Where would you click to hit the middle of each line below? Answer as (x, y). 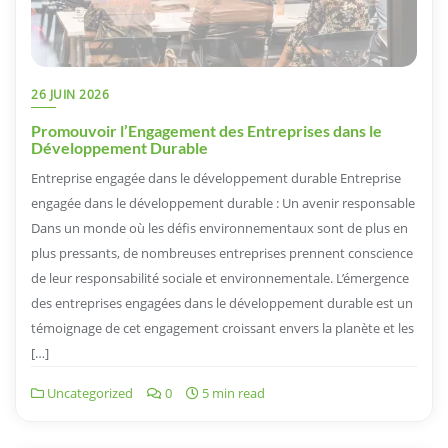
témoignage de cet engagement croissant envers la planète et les (222, 328)
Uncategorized (88, 393)
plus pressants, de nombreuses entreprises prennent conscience (222, 253)
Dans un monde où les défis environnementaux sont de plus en (219, 228)
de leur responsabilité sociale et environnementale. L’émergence (220, 278)
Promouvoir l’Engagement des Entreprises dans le (206, 131)
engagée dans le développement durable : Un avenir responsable (223, 203)
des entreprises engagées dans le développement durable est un (222, 303)
